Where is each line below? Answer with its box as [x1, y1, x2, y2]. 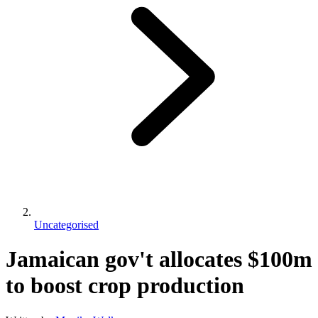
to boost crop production [6, 273, 244, 299]
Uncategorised [34, 218, 99, 231]
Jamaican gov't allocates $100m [6, 246, 312, 273]
